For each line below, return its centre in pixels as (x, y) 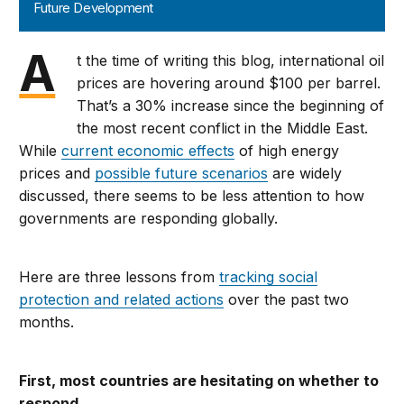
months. (47, 322)
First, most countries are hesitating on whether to (199, 381)
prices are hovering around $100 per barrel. (229, 83)
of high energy (287, 151)
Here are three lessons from (119, 277)
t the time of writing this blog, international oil (231, 61)
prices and (57, 174)
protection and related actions (122, 300)
